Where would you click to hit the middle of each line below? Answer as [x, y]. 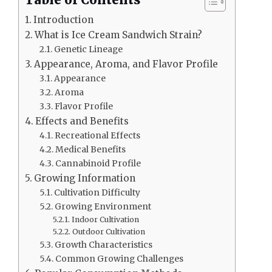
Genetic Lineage [88, 49]
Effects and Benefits [82, 121]
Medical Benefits [90, 150]
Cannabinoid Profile [98, 164]
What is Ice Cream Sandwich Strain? [119, 35]
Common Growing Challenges [119, 259]
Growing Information [85, 178]
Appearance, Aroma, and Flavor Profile [126, 64]
